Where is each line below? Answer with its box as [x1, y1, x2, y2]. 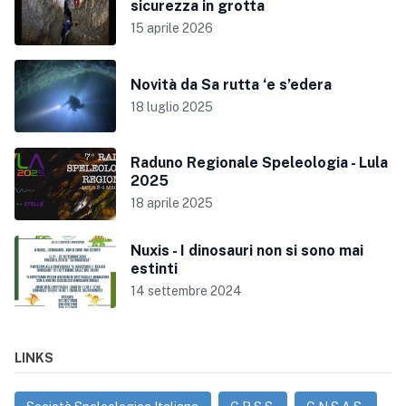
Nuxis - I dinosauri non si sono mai [130, 242, 363, 260]
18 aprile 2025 [130, 196, 213, 211]
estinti [130, 260, 178, 278]
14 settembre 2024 [130, 284, 242, 299]
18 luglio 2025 [130, 99, 213, 114]
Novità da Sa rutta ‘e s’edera [130, 75, 332, 93]
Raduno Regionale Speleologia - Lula [130, 154, 388, 172]
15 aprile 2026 [130, 21, 213, 36]
